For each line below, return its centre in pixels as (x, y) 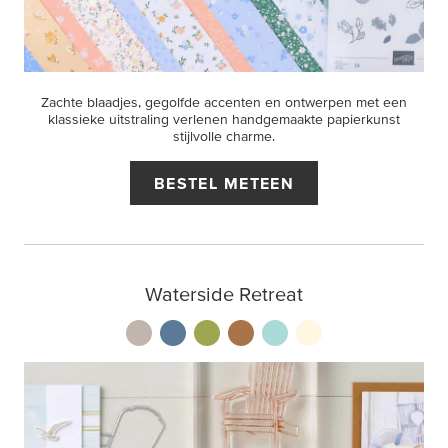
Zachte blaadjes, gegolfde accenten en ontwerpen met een (224, 102)
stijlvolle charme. (224, 136)
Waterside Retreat (224, 294)
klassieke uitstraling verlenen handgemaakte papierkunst (224, 119)
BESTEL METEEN (224, 183)
